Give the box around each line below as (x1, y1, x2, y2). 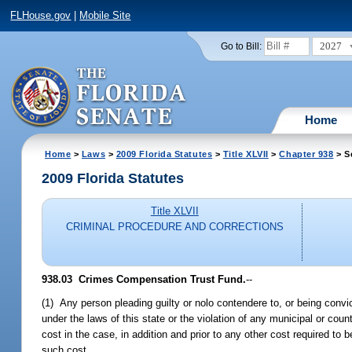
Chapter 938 (279, 148, 334, 159)
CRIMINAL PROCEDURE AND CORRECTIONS (65, 221, 284, 233)
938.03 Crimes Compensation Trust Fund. (42, 273, 247, 285)
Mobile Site (79, 9, 131, 22)
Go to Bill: (220, 41, 262, 51)
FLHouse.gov (10, 9, 71, 22)
